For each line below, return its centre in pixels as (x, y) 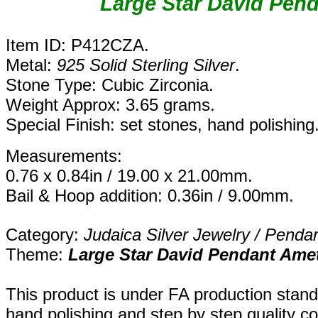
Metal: (31, 65)
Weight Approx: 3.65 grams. (110, 105)
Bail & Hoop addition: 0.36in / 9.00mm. (150, 196)
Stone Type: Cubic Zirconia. (110, 85)
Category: (45, 235)
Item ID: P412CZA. (77, 45)
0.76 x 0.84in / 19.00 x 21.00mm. (129, 176)
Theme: (37, 255)
